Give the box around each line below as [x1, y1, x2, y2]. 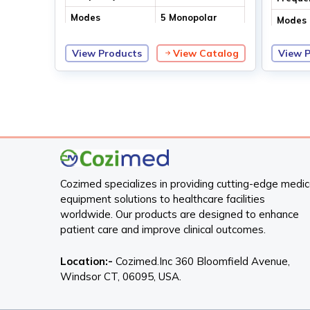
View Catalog [172, 47, 239, 60]
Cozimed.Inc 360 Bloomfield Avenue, [113, 254, 291, 268]
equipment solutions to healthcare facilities [60, 192, 266, 206]
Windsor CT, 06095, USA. [60, 269, 182, 283]
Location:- [60, 254, 113, 268]
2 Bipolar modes [160, 38, 235, 50]
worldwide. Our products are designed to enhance [60, 207, 300, 221]
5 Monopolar [160, 12, 217, 24]
